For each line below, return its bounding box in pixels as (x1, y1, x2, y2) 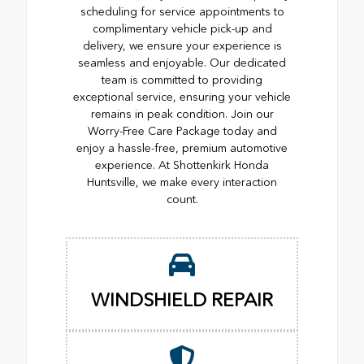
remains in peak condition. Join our (90, 107, 274, 122)
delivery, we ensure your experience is (82, 39, 282, 54)
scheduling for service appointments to (80, 5, 284, 19)
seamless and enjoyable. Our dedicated (78, 56, 286, 71)
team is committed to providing (102, 73, 262, 88)
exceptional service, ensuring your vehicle (73, 90, 291, 105)
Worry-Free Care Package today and (87, 124, 277, 139)
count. (166, 193, 198, 207)
